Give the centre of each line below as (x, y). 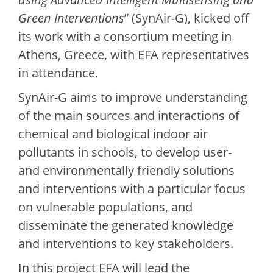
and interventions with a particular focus (132, 189)
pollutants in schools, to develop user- (125, 152)
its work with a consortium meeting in (125, 37)
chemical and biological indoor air (113, 134)
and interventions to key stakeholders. (126, 244)
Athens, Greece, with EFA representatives (134, 55)
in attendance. (58, 73)
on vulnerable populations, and (105, 207)
